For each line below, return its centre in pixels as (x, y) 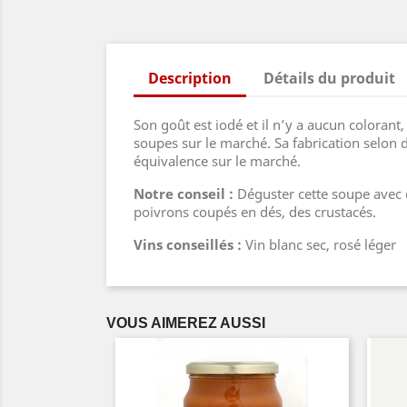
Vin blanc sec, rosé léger (319, 244)
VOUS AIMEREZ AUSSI (186, 323)
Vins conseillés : (188, 244)
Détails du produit (330, 78)
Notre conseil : (184, 194)
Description (190, 78)
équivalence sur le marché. (217, 161)
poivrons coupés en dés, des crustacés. (255, 212)
